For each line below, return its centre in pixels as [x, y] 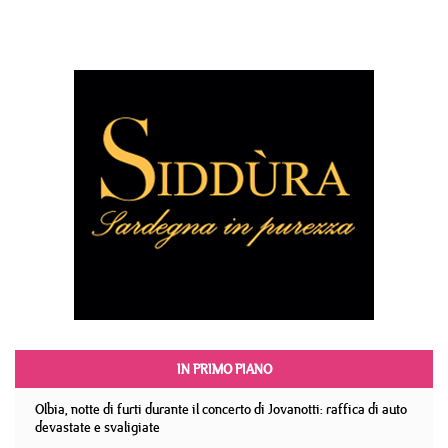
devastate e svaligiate [97, 427]
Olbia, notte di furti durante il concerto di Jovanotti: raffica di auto [221, 409]
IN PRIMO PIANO [224, 369]
